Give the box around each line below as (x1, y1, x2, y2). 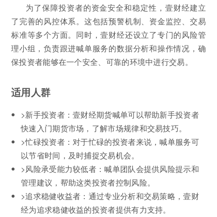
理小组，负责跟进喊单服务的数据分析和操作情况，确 (11, 42, 206, 54)
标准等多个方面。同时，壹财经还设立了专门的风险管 (11, 29, 206, 40)
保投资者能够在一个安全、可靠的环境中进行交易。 (11, 56, 193, 67)
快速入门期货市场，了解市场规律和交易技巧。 (21, 122, 187, 134)
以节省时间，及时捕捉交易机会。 (21, 149, 139, 161)
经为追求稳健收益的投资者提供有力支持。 (21, 203, 171, 215)
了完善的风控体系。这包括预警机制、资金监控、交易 (11, 15, 206, 27)
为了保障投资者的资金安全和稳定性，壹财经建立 (26, 1, 206, 13)
